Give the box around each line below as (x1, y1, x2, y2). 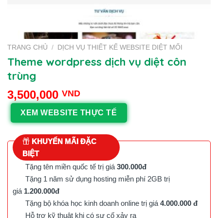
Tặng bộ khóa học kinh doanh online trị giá (21, 199, 160, 207)
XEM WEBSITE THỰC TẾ (20, 109, 117, 117)
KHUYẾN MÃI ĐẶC (30, 137, 96, 145)
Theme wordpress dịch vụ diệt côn (7, 54, 186, 69)
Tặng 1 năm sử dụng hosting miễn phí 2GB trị (21, 174, 170, 183)
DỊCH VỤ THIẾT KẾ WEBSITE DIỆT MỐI (57, 44, 183, 51)
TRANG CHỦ (7, 44, 48, 51)
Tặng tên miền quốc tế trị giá (21, 162, 117, 171)
